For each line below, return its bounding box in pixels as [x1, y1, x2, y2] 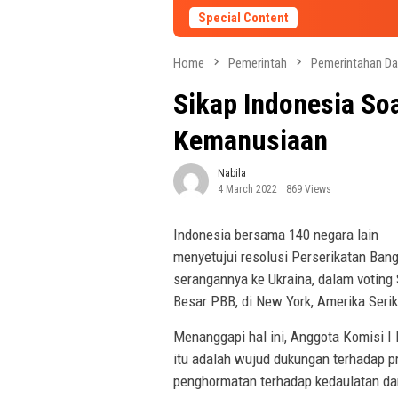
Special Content [198, 10, 289, 26]
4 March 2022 [218, 183, 277, 196]
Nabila [218, 167, 246, 180]
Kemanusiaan [173, 123, 328, 158]
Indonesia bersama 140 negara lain [173, 226, 378, 244]
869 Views [286, 183, 331, 196]
